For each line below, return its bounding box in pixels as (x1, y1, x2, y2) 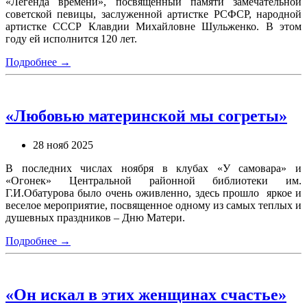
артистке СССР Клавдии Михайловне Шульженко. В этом (5, 21, 302, 33)
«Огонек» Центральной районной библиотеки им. (5, 175, 302, 187)
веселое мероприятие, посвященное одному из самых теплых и (5, 199, 302, 212)
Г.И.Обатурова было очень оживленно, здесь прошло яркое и (5, 187, 302, 199)
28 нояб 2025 (33, 139, 93, 151)
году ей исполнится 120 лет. (5, 33, 137, 45)
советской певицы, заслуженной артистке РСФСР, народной (5, 8, 302, 21)
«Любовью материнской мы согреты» (5, 107, 287, 125)
